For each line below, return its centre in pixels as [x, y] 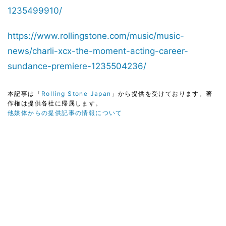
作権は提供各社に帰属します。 [55, 103]
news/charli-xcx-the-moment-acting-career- [98, 51]
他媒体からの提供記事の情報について [65, 113]
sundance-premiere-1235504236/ [77, 66]
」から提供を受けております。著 [162, 94]
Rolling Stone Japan [76, 94]
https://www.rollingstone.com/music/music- [96, 36]
